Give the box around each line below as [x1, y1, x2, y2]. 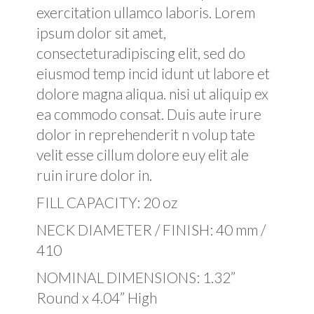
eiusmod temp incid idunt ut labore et [36, 64, 271, 83]
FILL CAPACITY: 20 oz [36, 193, 178, 212]
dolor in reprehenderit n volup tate [36, 125, 256, 144]
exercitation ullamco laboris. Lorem [36, 4, 256, 22]
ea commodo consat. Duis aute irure [36, 105, 262, 123]
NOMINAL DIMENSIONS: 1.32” [36, 268, 236, 287]
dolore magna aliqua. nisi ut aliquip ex [36, 85, 269, 103]
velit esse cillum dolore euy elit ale [36, 146, 250, 164]
